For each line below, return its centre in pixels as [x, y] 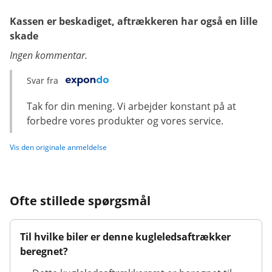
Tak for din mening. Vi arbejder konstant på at [131, 106]
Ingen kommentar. [49, 55]
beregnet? [44, 251]
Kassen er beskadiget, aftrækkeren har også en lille [134, 21]
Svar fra [42, 80]
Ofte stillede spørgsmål [80, 201]
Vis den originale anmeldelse [58, 147]
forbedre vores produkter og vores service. [125, 121]
